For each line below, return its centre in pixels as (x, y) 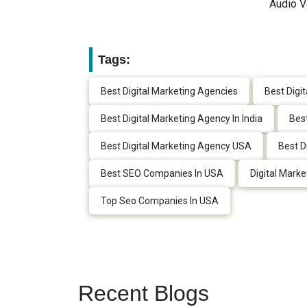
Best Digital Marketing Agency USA (176, 146)
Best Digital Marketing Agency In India (182, 119)
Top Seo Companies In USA (160, 201)
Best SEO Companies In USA (162, 174)
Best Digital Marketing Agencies (169, 91)
